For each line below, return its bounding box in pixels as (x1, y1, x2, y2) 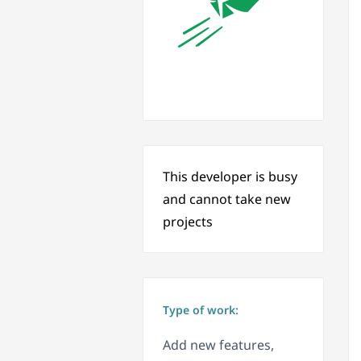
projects (163, 213, 213, 231)
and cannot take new (163, 190, 291, 209)
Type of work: (163, 302, 239, 318)
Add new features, (163, 336, 274, 355)
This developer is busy (163, 168, 297, 186)
